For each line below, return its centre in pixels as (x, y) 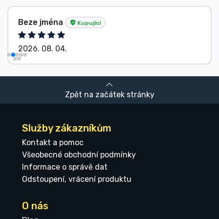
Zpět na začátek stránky (109, 95)
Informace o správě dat (65, 167)
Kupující (88, 23)
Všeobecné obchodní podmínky (79, 155)
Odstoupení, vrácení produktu (77, 179)
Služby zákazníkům (67, 128)
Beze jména (42, 22)
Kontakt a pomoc (53, 143)
